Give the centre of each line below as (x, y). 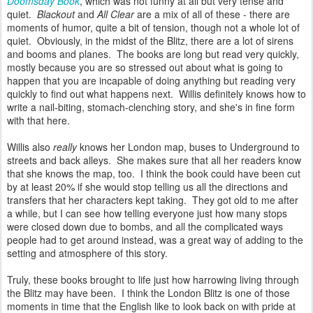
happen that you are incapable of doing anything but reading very (151, 81)
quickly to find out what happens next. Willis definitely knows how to (156, 94)
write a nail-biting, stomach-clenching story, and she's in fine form (151, 107)
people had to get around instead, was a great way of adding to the (155, 240)
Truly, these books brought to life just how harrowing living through (153, 280)
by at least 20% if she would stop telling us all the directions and (147, 187)
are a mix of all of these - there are (212, 14)
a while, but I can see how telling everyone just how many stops (147, 213)
